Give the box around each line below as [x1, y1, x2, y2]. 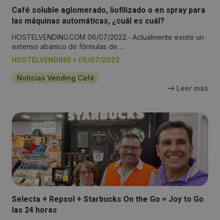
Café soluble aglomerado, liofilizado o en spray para [12, 5, 205, 15]
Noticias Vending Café [17, 74, 94, 82]
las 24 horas [12, 205, 57, 215]
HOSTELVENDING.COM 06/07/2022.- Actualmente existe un [12, 33, 204, 42]
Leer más [174, 84, 208, 93]
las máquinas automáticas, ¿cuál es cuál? [12, 16, 165, 26]
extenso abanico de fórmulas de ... [12, 42, 124, 51]
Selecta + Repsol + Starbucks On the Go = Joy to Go [12, 194, 204, 204]
